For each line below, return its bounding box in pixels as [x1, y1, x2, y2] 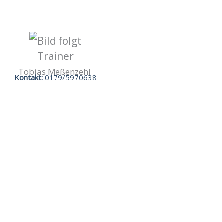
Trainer [37, 49, 74, 63]
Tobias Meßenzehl [18, 66, 93, 78]
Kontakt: [14, 72, 43, 83]
